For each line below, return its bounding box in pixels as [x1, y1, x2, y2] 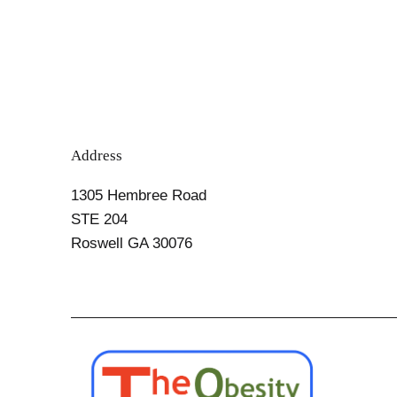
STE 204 [71, 211, 128, 229]
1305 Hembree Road [71, 187, 206, 205]
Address [71, 147, 122, 165]
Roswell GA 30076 [71, 235, 192, 253]
